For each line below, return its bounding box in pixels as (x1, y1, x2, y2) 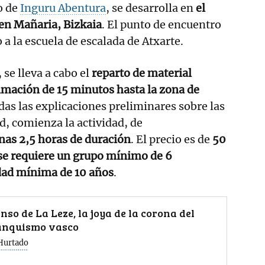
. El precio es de (131, 132, 212, 146)
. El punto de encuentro (102, 17, 221, 31)
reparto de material (92, 66, 192, 80)
